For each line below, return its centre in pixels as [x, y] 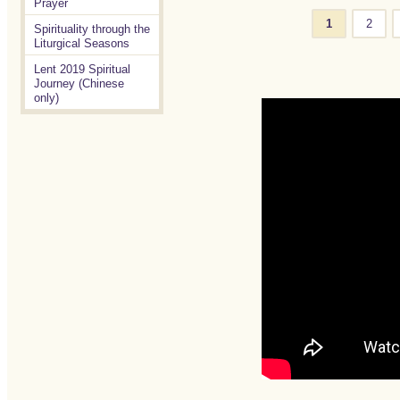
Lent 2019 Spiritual [82, 69]
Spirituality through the [92, 29]
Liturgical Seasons [81, 43]
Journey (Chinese [79, 83]
